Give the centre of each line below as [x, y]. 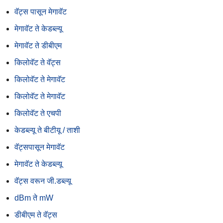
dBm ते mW [34, 198]
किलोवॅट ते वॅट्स [38, 62]
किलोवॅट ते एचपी [38, 113]
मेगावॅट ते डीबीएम [38, 45]
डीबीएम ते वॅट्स [36, 215]
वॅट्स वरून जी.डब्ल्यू [43, 181]
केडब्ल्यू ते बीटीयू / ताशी [47, 130]
